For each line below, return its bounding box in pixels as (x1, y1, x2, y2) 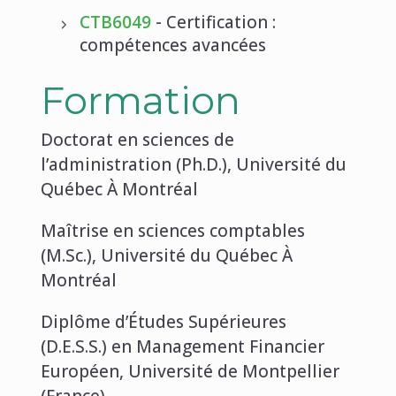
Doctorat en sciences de (40, 127, 234, 151)
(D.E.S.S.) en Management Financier (40, 334, 324, 358)
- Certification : (150, 11, 276, 34)
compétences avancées (79, 34, 266, 57)
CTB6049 (79, 11, 151, 34)
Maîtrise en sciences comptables (40, 218, 305, 242)
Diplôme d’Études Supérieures (40, 309, 286, 333)
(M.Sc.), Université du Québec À (40, 243, 293, 267)
